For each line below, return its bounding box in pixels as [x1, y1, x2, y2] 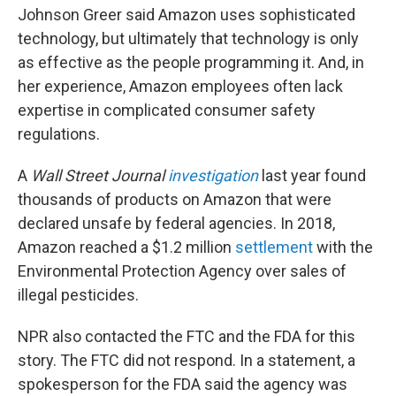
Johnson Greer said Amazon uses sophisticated [18, 5, 355, 25]
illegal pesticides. [18, 286, 139, 305]
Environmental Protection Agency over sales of [18, 262, 346, 281]
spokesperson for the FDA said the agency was [18, 375, 347, 394]
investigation [168, 166, 258, 186]
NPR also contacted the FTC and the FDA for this [18, 327, 355, 346]
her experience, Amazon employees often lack [18, 77, 343, 96]
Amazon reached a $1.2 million [18, 238, 235, 257]
